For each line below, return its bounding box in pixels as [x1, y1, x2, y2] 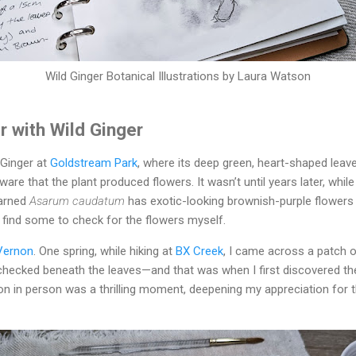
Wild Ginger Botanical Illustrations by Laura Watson [45, 69, 311, 84]
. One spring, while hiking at [33, 244, 176, 259]
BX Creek [176, 244, 223, 259]
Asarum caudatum [29, 194, 125, 209]
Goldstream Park [50, 156, 137, 171]
